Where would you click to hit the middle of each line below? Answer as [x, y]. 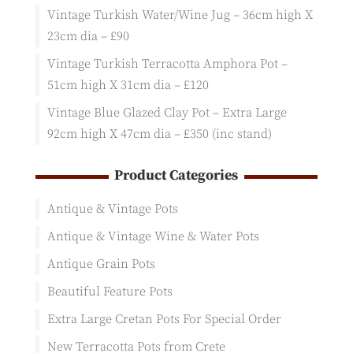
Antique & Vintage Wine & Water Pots [153, 236]
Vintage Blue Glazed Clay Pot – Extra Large [167, 112]
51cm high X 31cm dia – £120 [128, 85]
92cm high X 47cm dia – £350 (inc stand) [159, 134]
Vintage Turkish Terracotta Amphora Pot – [167, 63]
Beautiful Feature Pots [110, 291]
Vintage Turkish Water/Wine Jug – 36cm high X [180, 15]
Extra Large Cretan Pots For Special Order [164, 319]
